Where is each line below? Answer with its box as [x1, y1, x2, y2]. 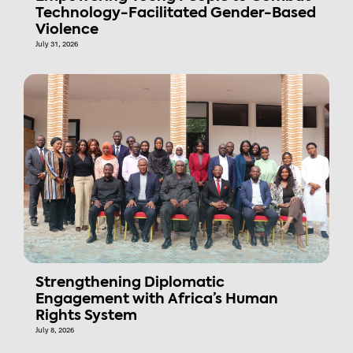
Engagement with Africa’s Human [35, 292, 278, 307]
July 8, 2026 [35, 325, 74, 335]
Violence [35, 22, 98, 37]
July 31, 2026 [35, 39, 78, 49]
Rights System [35, 308, 140, 323]
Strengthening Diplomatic [35, 275, 225, 290]
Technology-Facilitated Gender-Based [35, 6, 316, 20]
